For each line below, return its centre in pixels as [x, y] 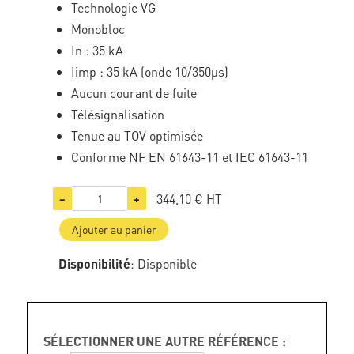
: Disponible [164, 264]
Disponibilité [95, 264]
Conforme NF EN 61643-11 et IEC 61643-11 [190, 157]
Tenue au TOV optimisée [137, 136]
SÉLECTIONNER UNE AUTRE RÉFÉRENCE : [165, 341]
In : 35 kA [98, 50]
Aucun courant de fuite [134, 93]
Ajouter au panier [114, 229]
